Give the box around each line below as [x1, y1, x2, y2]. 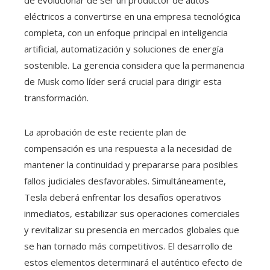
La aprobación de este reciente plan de [24, 126, 186, 139]
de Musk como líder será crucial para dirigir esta [24, 75, 222, 88]
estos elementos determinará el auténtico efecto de [24, 256, 242, 269]
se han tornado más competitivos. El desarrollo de [24, 240, 233, 253]
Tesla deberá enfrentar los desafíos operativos [24, 191, 221, 204]
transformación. [24, 92, 89, 104]
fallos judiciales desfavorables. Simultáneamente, [24, 175, 226, 187]
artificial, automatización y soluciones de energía [24, 43, 224, 55]
